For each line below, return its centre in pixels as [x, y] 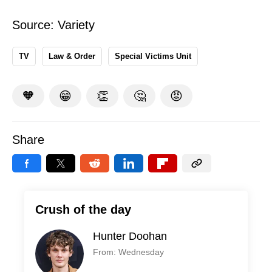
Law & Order [72, 56]
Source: [35, 25]
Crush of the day [83, 210]
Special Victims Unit [153, 56]
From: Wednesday [128, 252]
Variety [76, 25]
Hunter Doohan [130, 236]
